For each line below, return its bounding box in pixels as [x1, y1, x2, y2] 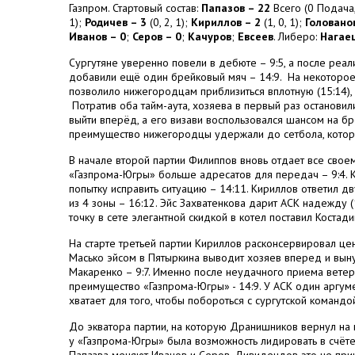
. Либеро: [273, 29, 320, 44]
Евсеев [238, 29, 273, 44]
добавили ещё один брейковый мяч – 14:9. [69, 70, 281, 84]
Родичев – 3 [85, 15, 147, 29]
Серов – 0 [132, 29, 181, 44]
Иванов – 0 [69, 29, 126, 44]
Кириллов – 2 [191, 15, 261, 29]
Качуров [188, 29, 231, 44]
